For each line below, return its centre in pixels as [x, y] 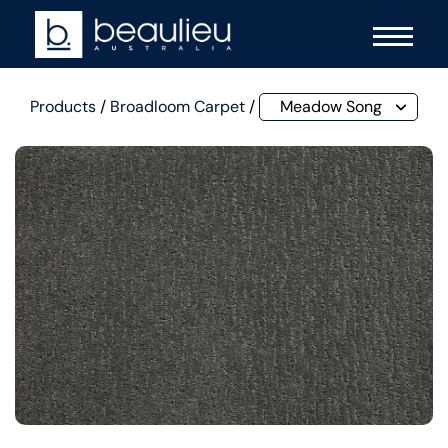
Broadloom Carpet [177, 107]
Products [63, 107]
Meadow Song [331, 107]
